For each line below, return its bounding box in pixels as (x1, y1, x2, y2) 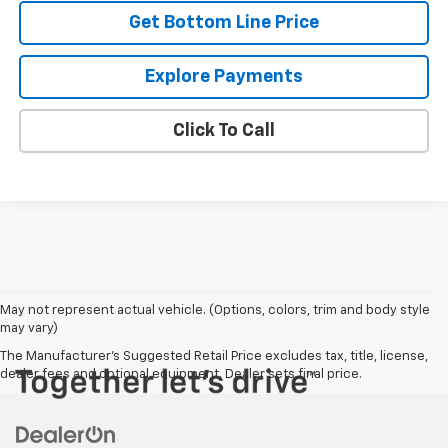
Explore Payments (145, 67, 304, 86)
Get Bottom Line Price (129, 13, 320, 32)
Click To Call (173, 121, 276, 140)
